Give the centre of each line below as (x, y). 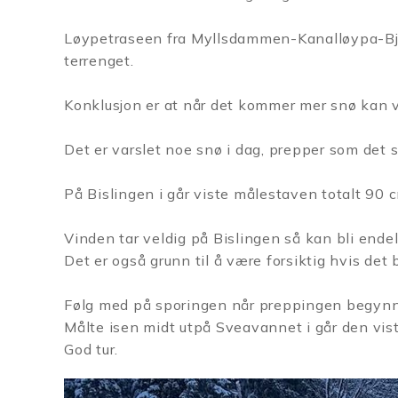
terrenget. (99, 60)
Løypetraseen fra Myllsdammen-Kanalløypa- (224, 38)
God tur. (91, 349)
